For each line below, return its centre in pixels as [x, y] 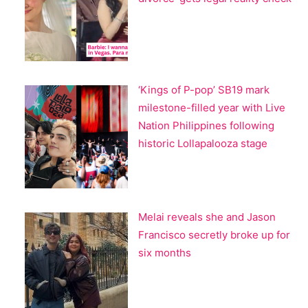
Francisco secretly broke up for [214, 235]
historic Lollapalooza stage [203, 144]
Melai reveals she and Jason [207, 217]
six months [165, 253]
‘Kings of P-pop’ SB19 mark [204, 90]
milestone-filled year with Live [212, 108]
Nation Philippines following [206, 126]
